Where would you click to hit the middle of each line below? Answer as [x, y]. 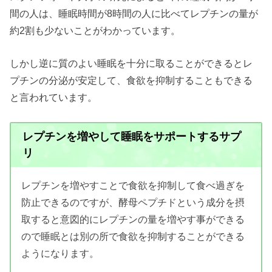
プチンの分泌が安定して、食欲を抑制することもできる [131, 80]
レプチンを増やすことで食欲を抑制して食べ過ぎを [133, 185]
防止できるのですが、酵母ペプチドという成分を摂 [133, 202]
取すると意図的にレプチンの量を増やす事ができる [133, 219]
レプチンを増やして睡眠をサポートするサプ [131, 136]
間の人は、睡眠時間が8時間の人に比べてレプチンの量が [134, 14]
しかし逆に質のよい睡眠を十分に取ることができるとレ [131, 63]
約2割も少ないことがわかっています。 [95, 31]
